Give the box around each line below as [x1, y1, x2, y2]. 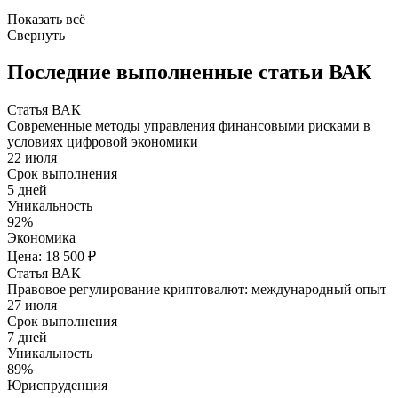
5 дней [7, 182, 47, 198]
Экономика [7, 230, 76, 246]
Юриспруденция [7, 378, 107, 394]
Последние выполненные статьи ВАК [7, 60, 371, 84]
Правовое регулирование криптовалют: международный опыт [7, 282, 386, 298]
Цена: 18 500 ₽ [7, 249, 96, 265]
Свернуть [7, 27, 65, 43]
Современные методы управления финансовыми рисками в [7, 118, 370, 134]
